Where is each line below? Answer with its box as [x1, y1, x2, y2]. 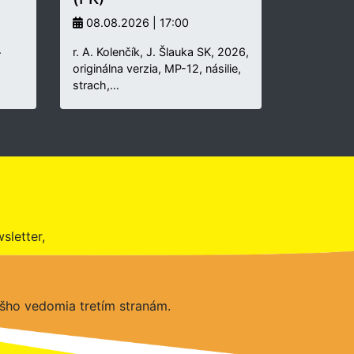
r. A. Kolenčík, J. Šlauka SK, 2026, [73, 45, 249, 59]
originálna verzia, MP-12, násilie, [73, 62, 241, 76]
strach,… [73, 78, 119, 92]
